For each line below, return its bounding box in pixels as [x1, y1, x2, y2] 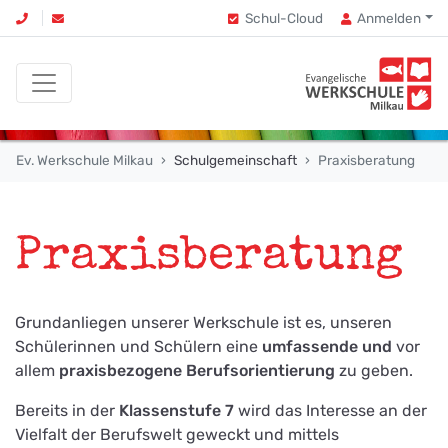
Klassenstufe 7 [119, 400, 234, 420]
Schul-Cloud [244, 10, 323, 26]
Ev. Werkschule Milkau [16, 151, 153, 168]
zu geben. [339, 360, 413, 380]
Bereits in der [15, 400, 119, 420]
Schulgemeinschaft [174, 151, 297, 168]
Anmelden [357, 10, 422, 26]
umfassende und [262, 336, 392, 356]
